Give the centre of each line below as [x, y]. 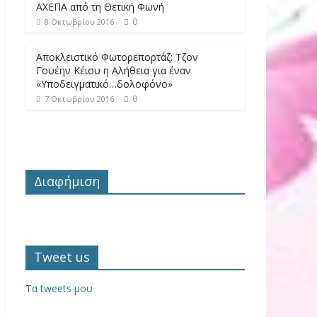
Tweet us [62, 257]
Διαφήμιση [67, 181]
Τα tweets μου [59, 288]
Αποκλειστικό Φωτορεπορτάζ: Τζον [117, 57]
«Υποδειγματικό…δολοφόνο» [104, 83]
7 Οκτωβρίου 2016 [79, 98]
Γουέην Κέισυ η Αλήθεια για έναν [114, 70]
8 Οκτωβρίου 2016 [79, 21]
